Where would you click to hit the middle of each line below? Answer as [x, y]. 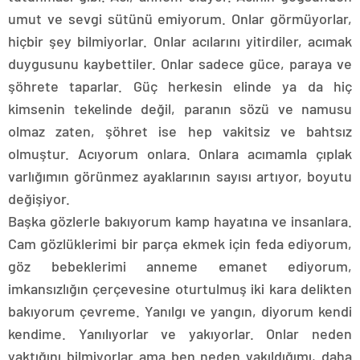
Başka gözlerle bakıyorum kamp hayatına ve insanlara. [180, 221]
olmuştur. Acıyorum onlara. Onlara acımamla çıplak [180, 153]
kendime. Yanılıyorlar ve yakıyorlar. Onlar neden [180, 333]
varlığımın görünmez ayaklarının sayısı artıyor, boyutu [180, 176]
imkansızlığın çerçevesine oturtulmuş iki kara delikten [180, 288]
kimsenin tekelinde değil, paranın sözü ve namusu [180, 108]
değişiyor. [39, 198]
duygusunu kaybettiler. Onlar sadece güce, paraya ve [180, 63]
